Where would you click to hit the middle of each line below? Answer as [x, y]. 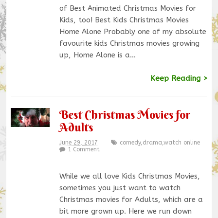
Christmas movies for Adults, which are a [131, 199]
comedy [130, 142]
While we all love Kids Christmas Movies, [129, 176]
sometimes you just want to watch [120, 188]
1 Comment [83, 149]
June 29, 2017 [78, 142]
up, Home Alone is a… [97, 55]
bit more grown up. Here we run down [125, 211]
